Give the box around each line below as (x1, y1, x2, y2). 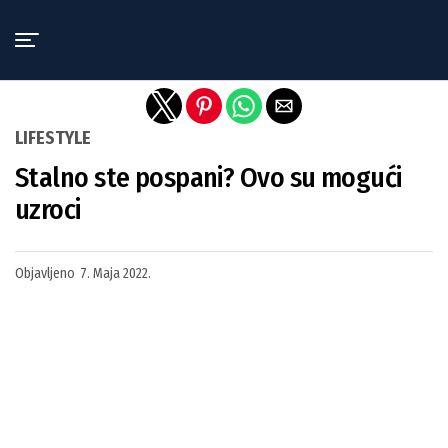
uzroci (15, 193, 81, 226)
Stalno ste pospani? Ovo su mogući (15, 161, 402, 194)
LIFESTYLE (15, 127, 91, 149)
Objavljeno (15, 265, 75, 282)
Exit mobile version (151, 13, 297, 33)
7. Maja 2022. (80, 265, 151, 282)
